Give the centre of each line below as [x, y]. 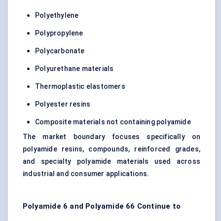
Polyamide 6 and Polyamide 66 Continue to [102, 206]
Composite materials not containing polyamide [113, 122]
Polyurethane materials [74, 69]
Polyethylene [57, 16]
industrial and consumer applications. [86, 174]
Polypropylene [59, 33]
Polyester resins [63, 104]
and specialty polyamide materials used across [111, 162]
